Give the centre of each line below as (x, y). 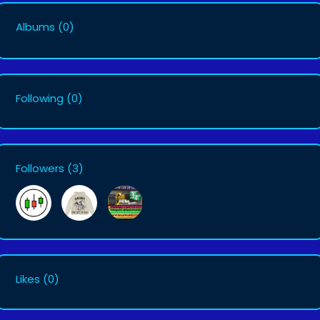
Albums (35, 27)
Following (40, 98)
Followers (40, 168)
